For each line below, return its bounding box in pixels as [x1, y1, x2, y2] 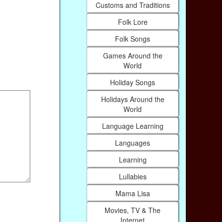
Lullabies [118, 171, 147, 181]
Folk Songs [115, 33, 151, 44]
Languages [115, 137, 151, 148]
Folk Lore [117, 16, 148, 27]
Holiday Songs [110, 77, 156, 87]
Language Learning [102, 120, 164, 131]
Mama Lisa [115, 188, 150, 198]
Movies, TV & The [105, 205, 161, 215]
